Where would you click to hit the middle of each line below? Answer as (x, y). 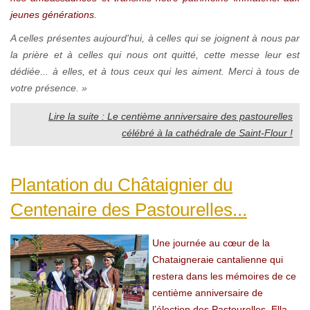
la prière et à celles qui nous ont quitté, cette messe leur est (155, 54)
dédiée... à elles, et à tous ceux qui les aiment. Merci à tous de (155, 71)
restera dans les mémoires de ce (224, 276)
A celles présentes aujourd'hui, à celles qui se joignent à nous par (155, 38)
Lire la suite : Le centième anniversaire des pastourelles (171, 116)
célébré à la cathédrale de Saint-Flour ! (207, 133)
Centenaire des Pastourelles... (129, 209)
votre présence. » (49, 88)
